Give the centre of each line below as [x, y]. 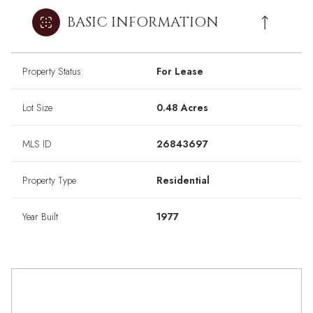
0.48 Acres [182, 108]
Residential [183, 181]
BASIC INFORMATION [143, 22]
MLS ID [37, 144]
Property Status [52, 72]
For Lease [180, 72]
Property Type [49, 181]
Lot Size [37, 108]
